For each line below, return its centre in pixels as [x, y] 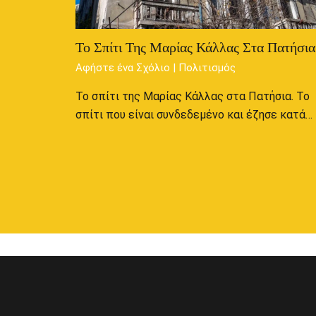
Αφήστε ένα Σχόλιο [122, 68]
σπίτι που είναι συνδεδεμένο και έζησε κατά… [194, 115]
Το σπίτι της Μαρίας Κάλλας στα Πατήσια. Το [192, 96]
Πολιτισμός [207, 68]
